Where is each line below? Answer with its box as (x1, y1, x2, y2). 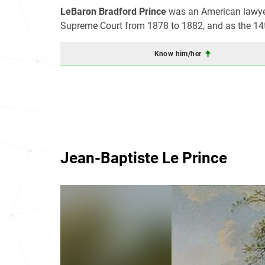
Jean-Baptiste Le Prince (60, 149, 227, 167)
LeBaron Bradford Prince (60, 6, 166, 17)
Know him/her (154, 49, 203, 58)
